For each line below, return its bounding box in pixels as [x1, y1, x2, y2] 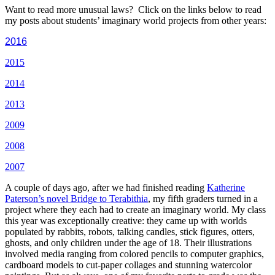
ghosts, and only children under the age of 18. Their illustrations [5, 238, 252, 248]
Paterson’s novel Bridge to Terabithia [5, 193, 148, 204]
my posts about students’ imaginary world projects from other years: [5, 15, 266, 26]
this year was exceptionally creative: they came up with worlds [5, 215, 247, 226]
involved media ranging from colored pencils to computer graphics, [5, 249, 264, 259]
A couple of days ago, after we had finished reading [5, 182, 207, 193]
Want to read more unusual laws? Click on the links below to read [5, 4, 261, 15]
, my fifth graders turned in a [148, 193, 258, 204]
